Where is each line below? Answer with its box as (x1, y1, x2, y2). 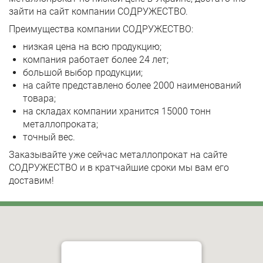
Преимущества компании (9, 23, 123, 35)
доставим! (9, 175, 54, 186)
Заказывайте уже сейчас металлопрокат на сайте (9, 149, 227, 160)
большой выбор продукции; (23, 67, 143, 78)
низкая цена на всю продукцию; (23, 41, 161, 52)
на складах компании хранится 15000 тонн (23, 106, 211, 117)
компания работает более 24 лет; (23, 54, 168, 65)
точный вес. (23, 131, 75, 143)
